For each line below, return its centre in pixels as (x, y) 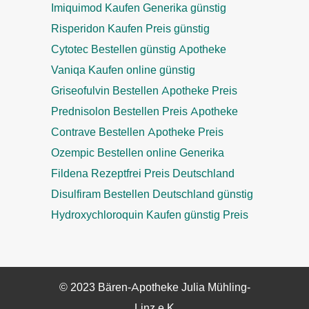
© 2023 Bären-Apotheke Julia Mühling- (154, 288)
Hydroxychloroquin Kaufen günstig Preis (150, 216)
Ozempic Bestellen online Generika (138, 153)
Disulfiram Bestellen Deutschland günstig (152, 195)
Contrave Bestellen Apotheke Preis (137, 133)
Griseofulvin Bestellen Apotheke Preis (144, 91)
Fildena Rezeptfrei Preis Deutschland (143, 174)
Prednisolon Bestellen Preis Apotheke (144, 112)
